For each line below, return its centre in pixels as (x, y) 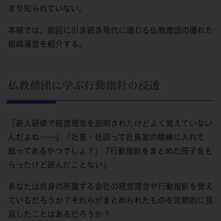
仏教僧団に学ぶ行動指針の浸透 (84, 85)
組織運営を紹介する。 (47, 44)
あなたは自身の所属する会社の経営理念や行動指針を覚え (110, 186)
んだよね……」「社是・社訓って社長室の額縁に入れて (106, 137)
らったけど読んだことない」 (59, 165)
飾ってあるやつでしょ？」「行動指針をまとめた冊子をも (110, 151)
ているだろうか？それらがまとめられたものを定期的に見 (110, 200)
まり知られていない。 (47, 8)
